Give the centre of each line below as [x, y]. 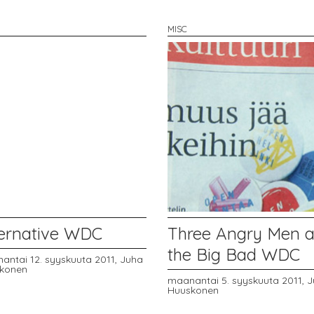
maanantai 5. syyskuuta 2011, [237, 281]
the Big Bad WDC [233, 254]
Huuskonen [193, 291]
